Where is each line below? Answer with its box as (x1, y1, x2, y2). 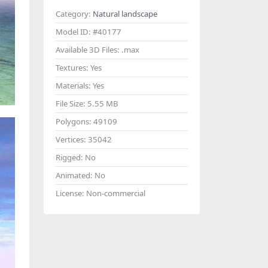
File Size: (56, 98, 87, 109)
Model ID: (56, 26, 93, 37)
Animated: (56, 170, 95, 181)
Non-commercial (86, 188, 145, 199)
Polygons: (56, 116, 93, 127)
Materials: (56, 80, 93, 91)
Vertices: (56, 134, 88, 145)
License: (56, 188, 86, 199)
